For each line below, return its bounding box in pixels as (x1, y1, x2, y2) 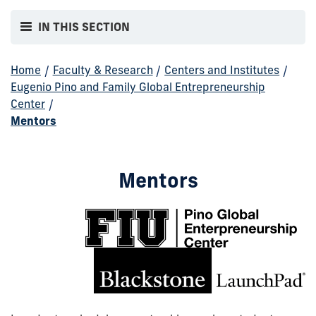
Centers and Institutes (164, 62, 280, 77)
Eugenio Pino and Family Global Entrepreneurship (11, 79, 265, 94)
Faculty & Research (52, 62, 153, 77)
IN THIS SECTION (38, 20, 130, 35)
